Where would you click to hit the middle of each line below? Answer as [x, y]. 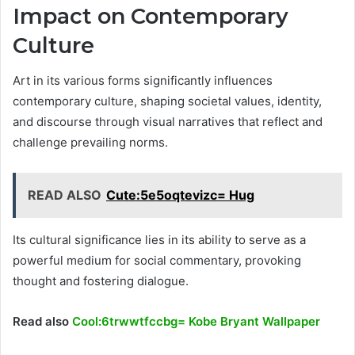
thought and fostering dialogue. [101, 281]
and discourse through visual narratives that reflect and [168, 122]
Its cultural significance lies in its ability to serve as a [159, 240]
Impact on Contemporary [151, 16]
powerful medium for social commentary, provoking [157, 261]
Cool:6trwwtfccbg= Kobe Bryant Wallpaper [196, 322]
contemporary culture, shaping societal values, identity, [167, 101]
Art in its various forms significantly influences [143, 81]
